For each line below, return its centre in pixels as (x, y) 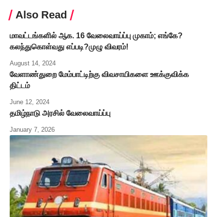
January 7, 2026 (32, 130)
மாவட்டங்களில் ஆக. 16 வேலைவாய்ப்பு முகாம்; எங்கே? (96, 36)
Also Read (41, 15)
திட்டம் (20, 86)
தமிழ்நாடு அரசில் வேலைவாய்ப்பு (60, 113)
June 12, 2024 (30, 102)
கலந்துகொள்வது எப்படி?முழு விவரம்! (69, 47)
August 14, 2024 (33, 63)
